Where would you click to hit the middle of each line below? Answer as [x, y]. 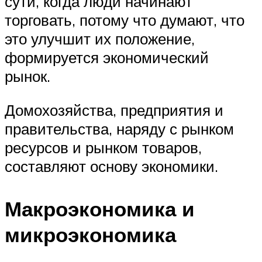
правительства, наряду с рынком [119, 128]
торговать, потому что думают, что [125, 20]
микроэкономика [90, 235]
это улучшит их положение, [100, 39]
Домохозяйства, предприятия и [114, 110]
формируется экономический [107, 58]
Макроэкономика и [100, 209]
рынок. [27, 76]
